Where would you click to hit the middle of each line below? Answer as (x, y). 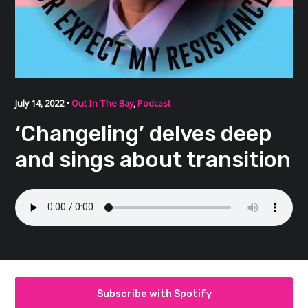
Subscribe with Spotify (154, 294)
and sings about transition (153, 159)
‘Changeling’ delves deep (144, 133)
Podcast (154, 103)
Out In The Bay (103, 103)
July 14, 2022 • (44, 103)
